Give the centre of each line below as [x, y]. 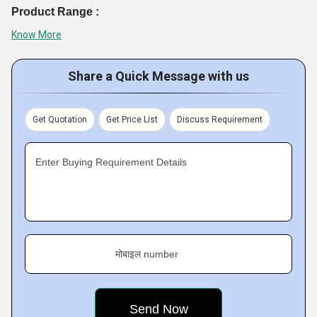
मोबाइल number [147, 254]
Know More [36, 35]
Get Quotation [60, 120]
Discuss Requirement [220, 120]
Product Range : [55, 12]
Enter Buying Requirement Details [111, 162]
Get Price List [132, 120]
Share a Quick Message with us [158, 76]
